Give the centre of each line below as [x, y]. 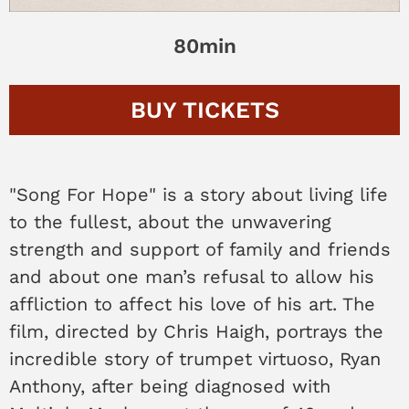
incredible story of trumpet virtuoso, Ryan [195, 359]
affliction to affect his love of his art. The [192, 304]
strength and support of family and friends [200, 250]
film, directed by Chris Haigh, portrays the [196, 332]
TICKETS [231, 110]
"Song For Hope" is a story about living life [199, 195]
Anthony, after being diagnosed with [170, 387]
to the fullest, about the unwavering [170, 222]
